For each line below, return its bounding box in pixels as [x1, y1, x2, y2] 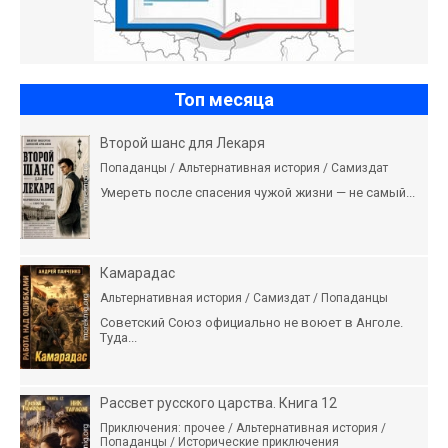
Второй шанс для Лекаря [100, 135, 265, 152]
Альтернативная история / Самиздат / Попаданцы [100, 291, 388, 306]
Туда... [100, 330, 137, 346]
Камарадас [100, 265, 175, 282]
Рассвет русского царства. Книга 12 [100, 395, 337, 412]
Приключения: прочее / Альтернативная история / [100, 421, 386, 436]
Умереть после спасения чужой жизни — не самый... [100, 185, 415, 201]
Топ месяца [174, 89, 274, 111]
